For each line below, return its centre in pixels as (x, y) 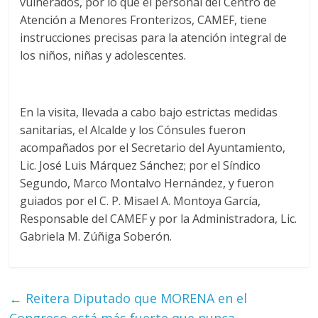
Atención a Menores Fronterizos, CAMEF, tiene (144, 20)
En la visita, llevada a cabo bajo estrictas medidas (149, 113)
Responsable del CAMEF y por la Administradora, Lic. (159, 219)
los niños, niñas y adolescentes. (103, 56)
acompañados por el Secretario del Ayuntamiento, (153, 148)
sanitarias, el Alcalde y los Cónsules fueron (133, 130)
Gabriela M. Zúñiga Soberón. (96, 237)
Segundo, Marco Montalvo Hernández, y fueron (147, 183)
